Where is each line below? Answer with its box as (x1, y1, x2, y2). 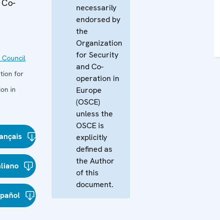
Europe (76, 85, 102, 95)
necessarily (76, 2, 116, 13)
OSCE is (76, 120, 104, 131)
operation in (76, 73, 119, 83)
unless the (76, 109, 113, 119)
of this (76, 167, 99, 178)
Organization (76, 38, 122, 48)
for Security (76, 50, 118, 60)
